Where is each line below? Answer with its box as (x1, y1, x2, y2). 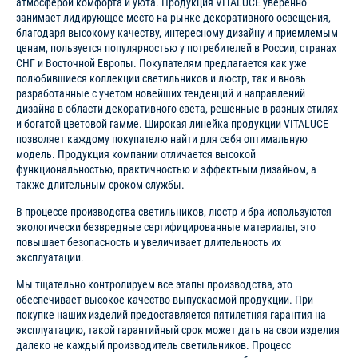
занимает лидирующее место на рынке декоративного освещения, (16, 10, 331, 24)
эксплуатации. (16, 250, 84, 264)
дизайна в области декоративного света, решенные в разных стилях (16, 101, 338, 115)
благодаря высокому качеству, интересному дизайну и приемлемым (16, 26, 338, 39)
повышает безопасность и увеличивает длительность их (16, 235, 281, 249)
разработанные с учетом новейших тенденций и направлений (16, 86, 305, 100)
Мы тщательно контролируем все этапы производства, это (16, 277, 292, 291)
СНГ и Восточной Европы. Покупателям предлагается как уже (16, 56, 307, 70)
